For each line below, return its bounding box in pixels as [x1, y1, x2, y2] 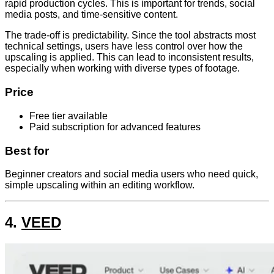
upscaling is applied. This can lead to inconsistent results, [5, 52, 254, 63]
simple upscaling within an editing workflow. [5, 180, 194, 191]
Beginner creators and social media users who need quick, [5, 169, 258, 180]
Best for [5, 144, 49, 157]
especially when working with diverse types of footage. [5, 63, 240, 74]
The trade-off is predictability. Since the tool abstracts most [5, 30, 256, 41]
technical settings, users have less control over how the [5, 41, 243, 52]
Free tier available [29, 110, 108, 121]
